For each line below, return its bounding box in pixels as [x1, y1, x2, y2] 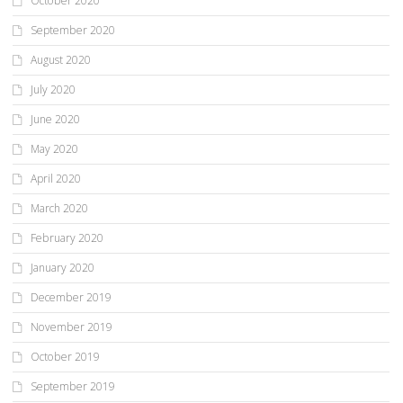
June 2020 [31, 112, 80, 128]
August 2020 [31, 52, 91, 68]
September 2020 [31, 22, 115, 39]
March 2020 [31, 201, 88, 217]
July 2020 [31, 82, 76, 98]
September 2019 [31, 379, 115, 395]
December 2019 [31, 290, 112, 306]
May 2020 [31, 141, 78, 157]
